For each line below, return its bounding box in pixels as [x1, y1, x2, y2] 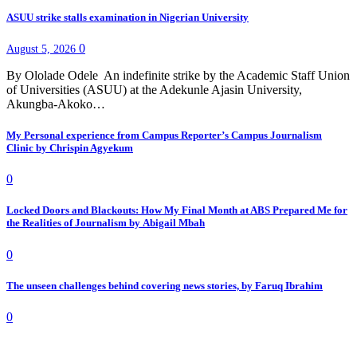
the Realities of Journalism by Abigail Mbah [6, 217, 205, 229]
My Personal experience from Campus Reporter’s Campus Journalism [6, 129, 322, 142]
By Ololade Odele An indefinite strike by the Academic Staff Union [6, 68, 350, 82]
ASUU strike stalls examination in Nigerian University [6, 10, 249, 23]
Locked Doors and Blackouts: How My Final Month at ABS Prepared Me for [6, 204, 347, 217]
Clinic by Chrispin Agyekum [6, 142, 133, 155]
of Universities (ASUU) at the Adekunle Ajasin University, [6, 82, 302, 96]
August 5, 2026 [6, 42, 79, 55]
